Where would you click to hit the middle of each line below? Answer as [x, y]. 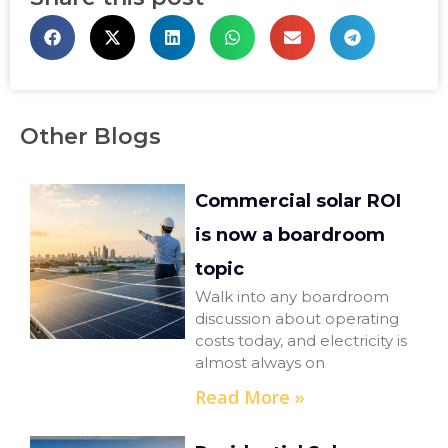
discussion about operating [297, 319]
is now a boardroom [290, 235]
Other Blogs [90, 137]
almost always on [260, 363]
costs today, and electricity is [301, 341]
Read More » [250, 397]
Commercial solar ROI [298, 201]
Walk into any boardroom [292, 297]
